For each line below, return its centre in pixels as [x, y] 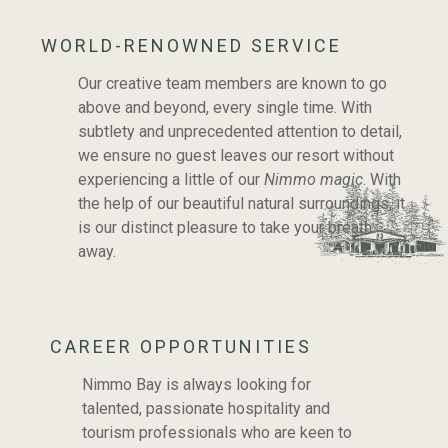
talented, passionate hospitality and [205, 408]
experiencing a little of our [170, 179]
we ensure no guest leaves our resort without [235, 155]
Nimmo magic [313, 179]
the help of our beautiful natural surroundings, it [241, 203]
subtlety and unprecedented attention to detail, [239, 131]
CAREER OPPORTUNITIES [180, 346]
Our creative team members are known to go [232, 83]
